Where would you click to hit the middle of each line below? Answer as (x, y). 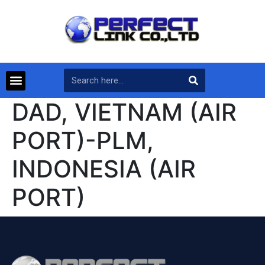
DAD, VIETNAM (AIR (124, 112)
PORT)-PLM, (83, 141)
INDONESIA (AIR (104, 169)
